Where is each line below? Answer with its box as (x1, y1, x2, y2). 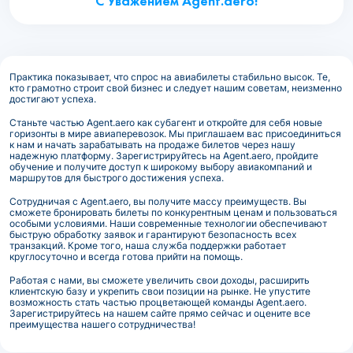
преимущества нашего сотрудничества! (9, 318, 195, 331)
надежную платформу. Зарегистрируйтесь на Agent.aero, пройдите (9, 150, 318, 162)
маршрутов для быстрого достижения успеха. (9, 172, 224, 184)
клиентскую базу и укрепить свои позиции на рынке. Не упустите (9, 285, 310, 298)
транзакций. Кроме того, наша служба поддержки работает (9, 240, 286, 252)
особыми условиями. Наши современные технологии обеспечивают (9, 217, 327, 230)
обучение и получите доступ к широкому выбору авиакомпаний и (9, 161, 312, 173)
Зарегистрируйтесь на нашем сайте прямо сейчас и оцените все (9, 307, 310, 320)
